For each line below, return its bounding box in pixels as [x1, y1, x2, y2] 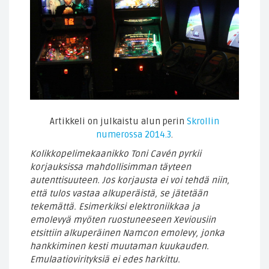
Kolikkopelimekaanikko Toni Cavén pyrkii [30, 148, 201, 160]
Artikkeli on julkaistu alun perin [50, 115, 187, 127]
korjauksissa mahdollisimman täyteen [30, 162, 191, 173]
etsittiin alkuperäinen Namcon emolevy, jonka [30, 228, 225, 239]
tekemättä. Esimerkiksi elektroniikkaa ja [30, 201, 200, 213]
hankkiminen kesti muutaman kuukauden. [30, 241, 209, 252]
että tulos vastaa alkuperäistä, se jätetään [30, 188, 208, 199]
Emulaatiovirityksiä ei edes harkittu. [30, 254, 180, 265]
